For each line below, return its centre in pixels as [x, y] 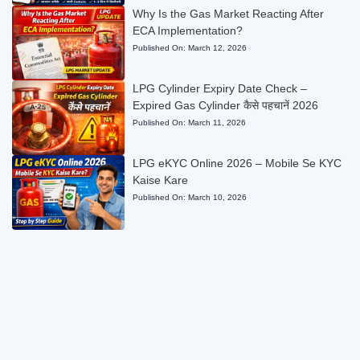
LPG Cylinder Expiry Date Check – [219, 88]
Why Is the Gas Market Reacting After [228, 13]
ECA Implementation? [187, 30]
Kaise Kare [160, 180]
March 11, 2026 [217, 122]
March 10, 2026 [217, 198]
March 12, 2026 [217, 47]
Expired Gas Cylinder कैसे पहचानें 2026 [225, 105]
